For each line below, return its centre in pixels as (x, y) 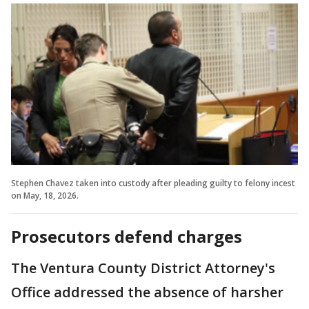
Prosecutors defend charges (127, 236)
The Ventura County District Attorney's (143, 268)
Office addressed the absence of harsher (147, 292)
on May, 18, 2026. (45, 195)
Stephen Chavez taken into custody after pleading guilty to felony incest (153, 183)
